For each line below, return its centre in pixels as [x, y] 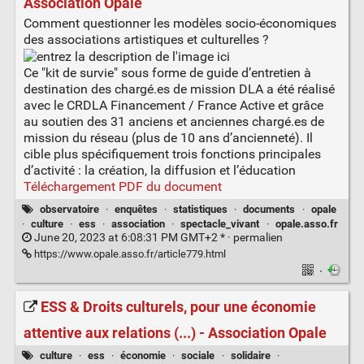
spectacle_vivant [220, 224]
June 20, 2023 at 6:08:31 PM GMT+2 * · [132, 238]
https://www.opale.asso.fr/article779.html [128, 254]
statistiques [201, 209]
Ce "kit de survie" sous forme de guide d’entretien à [167, 72]
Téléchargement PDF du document [122, 186]
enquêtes [136, 209]
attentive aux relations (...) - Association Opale [175, 333]
